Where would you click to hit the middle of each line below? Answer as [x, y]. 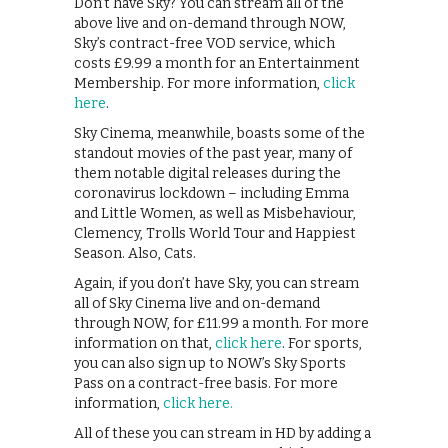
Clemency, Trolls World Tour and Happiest [215, 234]
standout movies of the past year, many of [213, 154]
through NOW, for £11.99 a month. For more [221, 324]
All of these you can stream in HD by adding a [222, 434]
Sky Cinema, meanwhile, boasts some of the [219, 134]
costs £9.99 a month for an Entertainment [217, 64]
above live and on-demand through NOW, [210, 24]
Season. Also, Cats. [135, 254]
